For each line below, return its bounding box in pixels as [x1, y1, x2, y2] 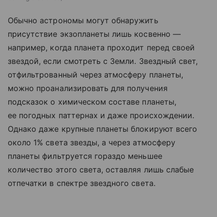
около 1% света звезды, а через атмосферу [8, 138, 175, 148]
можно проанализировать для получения [8, 83, 168, 93]
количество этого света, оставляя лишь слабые [8, 165, 194, 175]
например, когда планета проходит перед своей [8, 43, 195, 53]
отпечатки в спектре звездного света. [8, 178, 155, 188]
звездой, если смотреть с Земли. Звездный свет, [8, 56, 198, 66]
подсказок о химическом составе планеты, [8, 97, 176, 107]
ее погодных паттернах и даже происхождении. [8, 110, 195, 121]
